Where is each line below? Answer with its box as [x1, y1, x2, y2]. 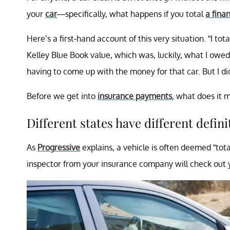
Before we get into [27, 90, 98, 101]
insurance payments [98, 90, 172, 101]
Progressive [37, 142, 80, 152]
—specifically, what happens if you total [57, 8, 205, 19]
